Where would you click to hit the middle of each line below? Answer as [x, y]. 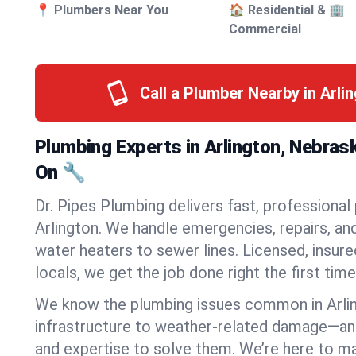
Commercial [265, 29]
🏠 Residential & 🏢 [287, 10]
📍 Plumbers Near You [102, 10]
